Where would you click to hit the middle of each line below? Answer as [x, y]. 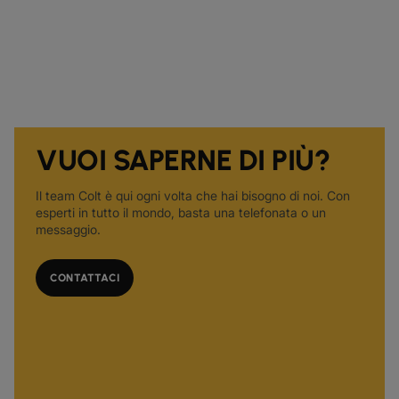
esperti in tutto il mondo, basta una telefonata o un [181, 212]
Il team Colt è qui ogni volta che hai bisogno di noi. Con [193, 195]
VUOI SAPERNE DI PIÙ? [183, 160]
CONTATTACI [85, 278]
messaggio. [68, 229]
